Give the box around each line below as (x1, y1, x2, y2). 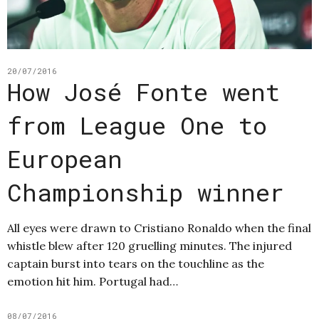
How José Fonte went (7, 75, 280, 108)
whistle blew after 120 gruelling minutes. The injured (7, 239, 292, 253)
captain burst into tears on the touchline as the (7, 256, 264, 271)
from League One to (7, 109, 267, 142)
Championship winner (7, 176, 284, 209)
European (7, 142, 122, 175)
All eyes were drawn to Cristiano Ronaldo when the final (7, 221, 311, 236)
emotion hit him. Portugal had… (7, 274, 178, 289)
